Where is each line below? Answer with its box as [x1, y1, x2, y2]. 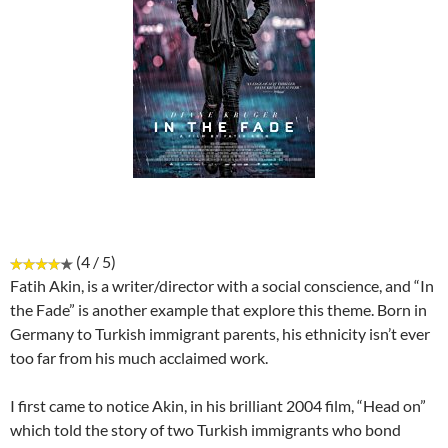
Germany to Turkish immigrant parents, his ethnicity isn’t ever [10, 324, 430, 344]
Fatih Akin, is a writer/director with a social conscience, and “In [10, 276, 434, 296]
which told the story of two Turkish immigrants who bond [10, 420, 401, 440]
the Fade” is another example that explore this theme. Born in [10, 300, 427, 320]
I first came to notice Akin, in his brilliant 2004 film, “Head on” [10, 396, 426, 416]
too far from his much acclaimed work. [10, 348, 268, 368]
